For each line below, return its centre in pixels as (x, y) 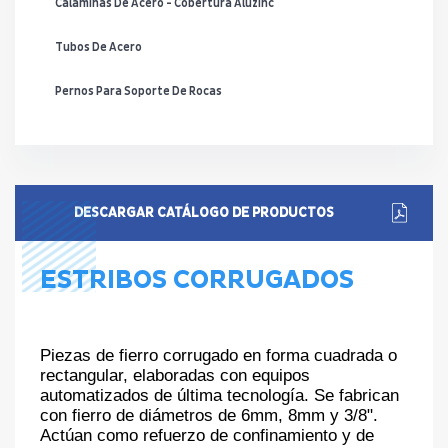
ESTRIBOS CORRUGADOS (197, 280)
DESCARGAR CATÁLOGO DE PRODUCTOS (204, 212)
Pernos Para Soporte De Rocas (139, 91)
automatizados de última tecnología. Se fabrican (219, 395)
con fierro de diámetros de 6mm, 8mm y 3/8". (209, 415)
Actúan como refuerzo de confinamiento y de (207, 435)
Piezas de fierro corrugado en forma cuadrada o (218, 355)
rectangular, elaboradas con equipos (175, 375)
